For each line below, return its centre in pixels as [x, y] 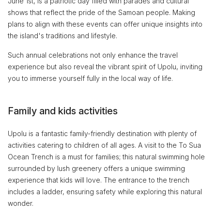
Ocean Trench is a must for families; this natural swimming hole [106, 156]
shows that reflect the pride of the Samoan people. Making [101, 12]
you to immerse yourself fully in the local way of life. [90, 78]
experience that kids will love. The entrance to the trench [99, 180]
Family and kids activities [63, 111]
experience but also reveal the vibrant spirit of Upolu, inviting [105, 66]
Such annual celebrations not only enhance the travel [93, 55]
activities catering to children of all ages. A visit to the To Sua [104, 145]
